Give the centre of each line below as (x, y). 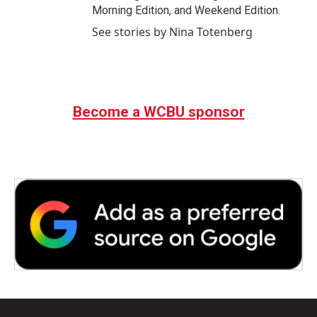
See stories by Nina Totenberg (172, 32)
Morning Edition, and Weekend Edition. (186, 10)
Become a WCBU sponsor (158, 112)
